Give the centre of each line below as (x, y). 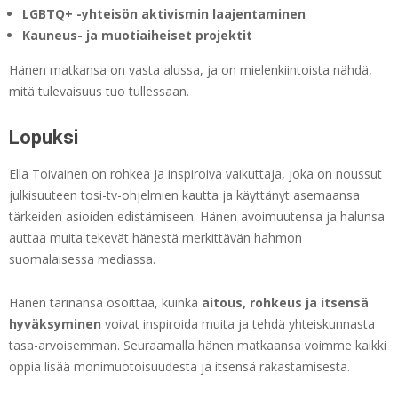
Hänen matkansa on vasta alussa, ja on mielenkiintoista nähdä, (191, 70)
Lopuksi (44, 138)
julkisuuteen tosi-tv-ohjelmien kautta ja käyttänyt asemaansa (184, 195)
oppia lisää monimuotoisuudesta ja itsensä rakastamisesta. (179, 367)
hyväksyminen (55, 324)
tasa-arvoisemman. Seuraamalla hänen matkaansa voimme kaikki (198, 346)
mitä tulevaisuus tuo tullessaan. (99, 92)
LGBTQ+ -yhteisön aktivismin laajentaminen (164, 14)
